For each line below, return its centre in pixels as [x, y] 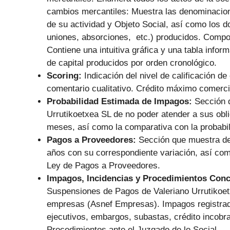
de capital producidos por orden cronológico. [132, 63]
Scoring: [65, 76]
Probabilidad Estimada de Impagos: [121, 102]
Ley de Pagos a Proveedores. [103, 166]
